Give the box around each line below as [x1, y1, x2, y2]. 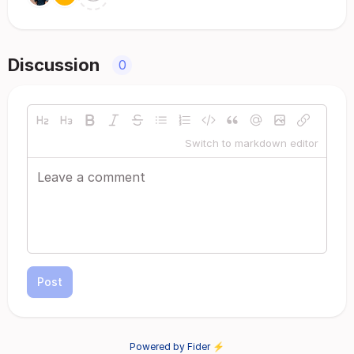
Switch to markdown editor [185, 137, 318, 149]
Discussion [8, 55, 100, 75]
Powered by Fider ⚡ [130, 341, 224, 352]
